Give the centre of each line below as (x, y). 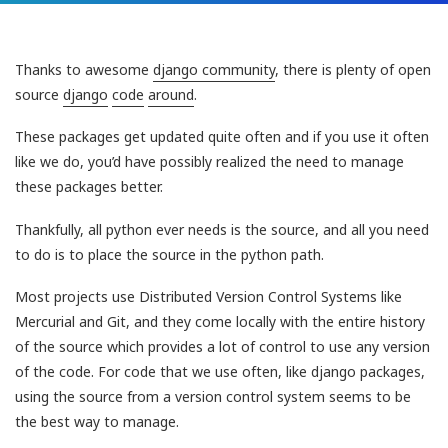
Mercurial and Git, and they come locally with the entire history (220, 322)
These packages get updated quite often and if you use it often (222, 137)
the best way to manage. (97, 422)
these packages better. (89, 187)
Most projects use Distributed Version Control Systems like (208, 297)
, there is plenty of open (353, 69)
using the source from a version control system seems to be (213, 397)
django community (214, 69)
